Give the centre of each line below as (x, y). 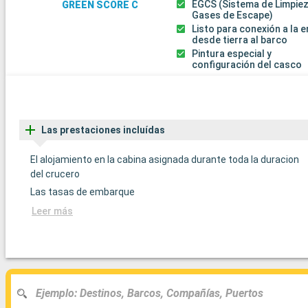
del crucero (55, 174)
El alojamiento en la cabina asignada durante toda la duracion (165, 159)
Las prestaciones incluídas (103, 130)
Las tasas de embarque (82, 191)
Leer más (52, 211)
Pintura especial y (232, 54)
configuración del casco (247, 65)
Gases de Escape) (233, 15)
